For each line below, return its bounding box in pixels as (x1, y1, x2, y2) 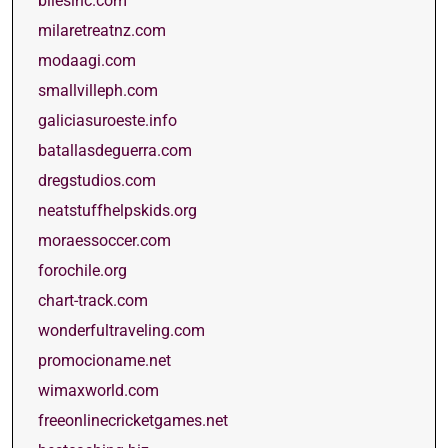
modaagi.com (38, 51, 136, 70)
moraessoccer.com (38, 231, 171, 250)
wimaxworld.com (38, 381, 159, 400)
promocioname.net (38, 351, 171, 370)
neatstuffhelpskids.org (38, 201, 197, 220)
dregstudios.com (38, 171, 156, 190)
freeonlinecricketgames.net (38, 411, 228, 430)
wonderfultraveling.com (38, 321, 205, 340)
